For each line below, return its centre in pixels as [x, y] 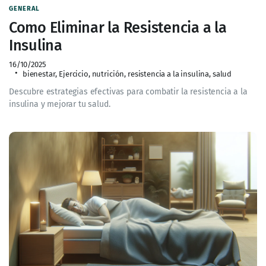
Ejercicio [74, 74]
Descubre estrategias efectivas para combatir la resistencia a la [128, 91]
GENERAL [24, 8]
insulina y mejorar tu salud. [60, 104]
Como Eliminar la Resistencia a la [118, 27]
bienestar [39, 74]
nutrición [108, 74]
